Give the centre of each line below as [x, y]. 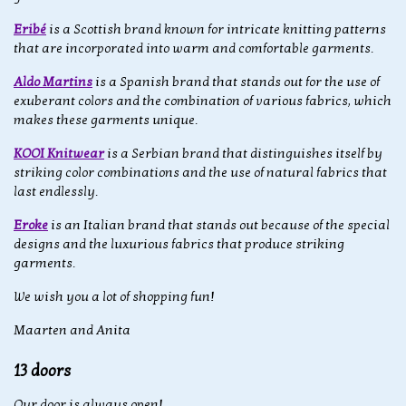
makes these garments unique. [106, 121]
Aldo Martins [53, 82]
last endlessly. [56, 192]
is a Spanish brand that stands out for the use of [236, 82]
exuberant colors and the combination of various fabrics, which [203, 101]
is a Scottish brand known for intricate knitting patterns [216, 30]
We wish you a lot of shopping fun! [114, 297]
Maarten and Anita [72, 331]
